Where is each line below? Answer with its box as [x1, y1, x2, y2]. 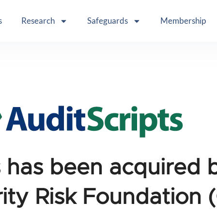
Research [21, 15, 55, 26]
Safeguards [87, 15, 128, 26]
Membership [160, 15, 206, 26]
